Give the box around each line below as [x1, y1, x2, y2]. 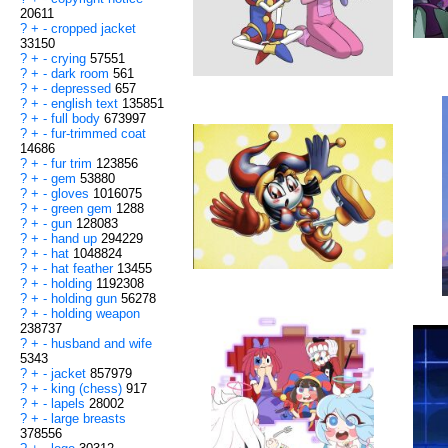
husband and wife [51, 336, 152, 352]
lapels [51, 396, 89, 412]
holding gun [51, 291, 121, 307]
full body [51, 111, 104, 127]
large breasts [51, 411, 126, 427]
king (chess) [51, 381, 126, 397]
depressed [51, 81, 115, 97]
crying [51, 51, 90, 67]
